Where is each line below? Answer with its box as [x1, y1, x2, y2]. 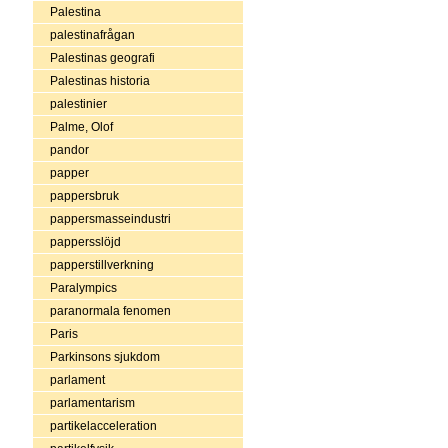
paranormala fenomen [49, 303, 171, 318]
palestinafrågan [49, 27, 135, 42]
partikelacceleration [49, 418, 157, 433]
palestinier [49, 96, 107, 111]
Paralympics [49, 280, 117, 295]
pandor [49, 142, 89, 157]
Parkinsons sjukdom [49, 349, 160, 364]
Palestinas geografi [49, 50, 155, 65]
